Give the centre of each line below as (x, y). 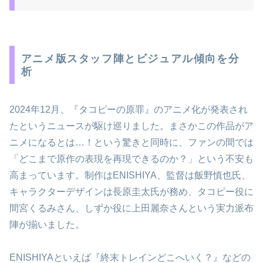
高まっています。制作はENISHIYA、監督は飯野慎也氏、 (130, 175)
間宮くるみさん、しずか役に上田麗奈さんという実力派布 (131, 208)
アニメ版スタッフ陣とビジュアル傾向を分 (130, 58)
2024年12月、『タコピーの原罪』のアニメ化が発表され (129, 109)
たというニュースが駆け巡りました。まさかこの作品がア (131, 126)
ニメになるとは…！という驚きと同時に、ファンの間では (131, 142)
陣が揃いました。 (47, 224)
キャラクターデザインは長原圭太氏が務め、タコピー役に (131, 191)
